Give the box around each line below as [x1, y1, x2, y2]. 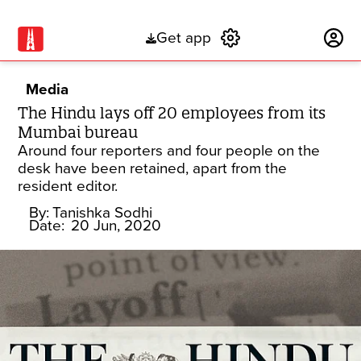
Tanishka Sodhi [52, 204, 153, 222]
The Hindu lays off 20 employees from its [18, 103, 326, 122]
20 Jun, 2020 [71, 217, 162, 234]
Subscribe [249, 29, 316, 48]
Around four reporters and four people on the [18, 142, 321, 160]
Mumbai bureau [18, 122, 139, 142]
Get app [156, 29, 211, 48]
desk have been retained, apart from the [18, 160, 288, 177]
